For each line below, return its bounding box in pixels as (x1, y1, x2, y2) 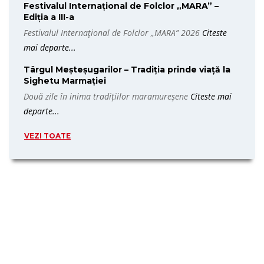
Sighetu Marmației (24, 75, 106, 86)
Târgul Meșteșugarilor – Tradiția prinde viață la (24, 64, 230, 75)
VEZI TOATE (24, 131, 71, 140)
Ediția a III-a (24, 12, 74, 22)
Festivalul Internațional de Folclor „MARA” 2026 (24, 27, 202, 38)
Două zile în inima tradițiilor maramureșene (24, 91, 190, 102)
